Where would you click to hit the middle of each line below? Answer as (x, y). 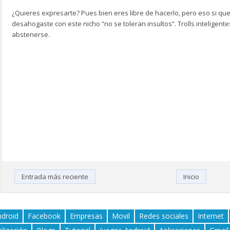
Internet (211, 216)
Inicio (191, 177)
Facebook (44, 216)
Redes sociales (164, 216)
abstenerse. (31, 35)
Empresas (86, 216)
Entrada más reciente (55, 177)
